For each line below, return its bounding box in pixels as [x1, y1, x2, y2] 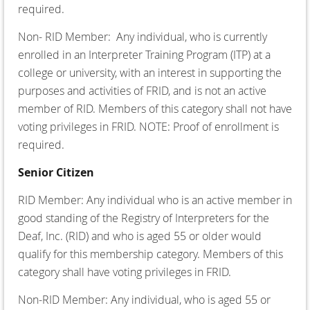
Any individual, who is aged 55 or [111, 291, 271, 307]
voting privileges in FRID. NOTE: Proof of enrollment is [18, 118, 279, 134]
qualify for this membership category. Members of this [18, 246, 283, 262]
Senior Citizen [18, 164, 94, 180]
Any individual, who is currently [116, 28, 267, 44]
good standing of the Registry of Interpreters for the [18, 210, 269, 226]
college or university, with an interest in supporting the [18, 64, 282, 80]
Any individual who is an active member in [86, 192, 292, 208]
